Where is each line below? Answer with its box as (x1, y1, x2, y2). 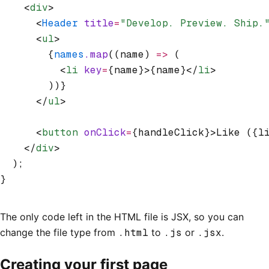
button (42, 125, 78, 139)
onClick (78, 125, 126, 139)
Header (42, 16, 78, 29)
